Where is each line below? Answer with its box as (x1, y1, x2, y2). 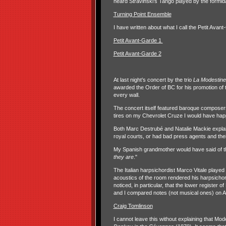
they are (113, 153, 134, 160)
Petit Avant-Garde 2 (113, 50, 161, 56)
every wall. (113, 91, 140, 98)
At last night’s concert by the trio (113, 76, 193, 83)
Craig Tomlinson (113, 202, 153, 209)
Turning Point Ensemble (113, 11, 172, 17)
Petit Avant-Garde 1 (113, 37, 163, 43)
